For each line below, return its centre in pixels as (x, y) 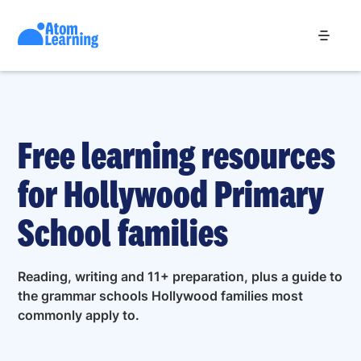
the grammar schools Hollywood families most (161, 296)
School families (123, 232)
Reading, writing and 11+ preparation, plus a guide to (180, 277)
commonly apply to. (79, 315)
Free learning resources (177, 155)
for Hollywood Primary (171, 193)
